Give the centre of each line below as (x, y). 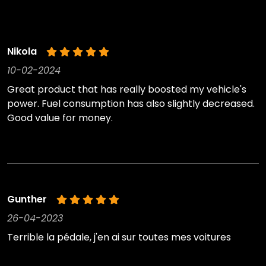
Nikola (22, 52)
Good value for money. (60, 118)
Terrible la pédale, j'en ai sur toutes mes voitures (119, 237)
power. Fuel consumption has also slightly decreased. (131, 104)
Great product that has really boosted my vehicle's (127, 90)
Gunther (27, 199)
